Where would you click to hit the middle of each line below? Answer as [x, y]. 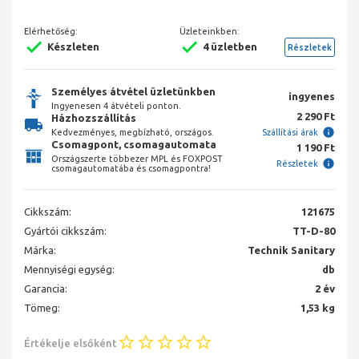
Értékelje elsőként [71, 343]
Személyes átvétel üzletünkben [133, 92]
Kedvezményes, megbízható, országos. [133, 133]
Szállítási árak [290, 133]
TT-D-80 [314, 231]
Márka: [40, 250]
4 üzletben [230, 47]
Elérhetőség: [51, 31]
